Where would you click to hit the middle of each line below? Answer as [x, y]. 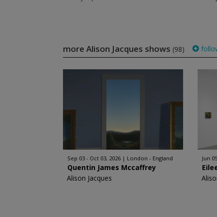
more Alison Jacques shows [117, 49]
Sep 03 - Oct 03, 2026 [94, 158]
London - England [150, 158]
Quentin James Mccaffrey [111, 167]
